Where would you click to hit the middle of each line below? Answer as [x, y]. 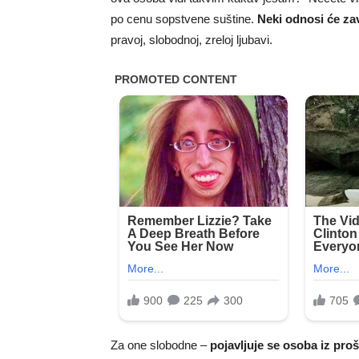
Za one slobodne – [160, 345]
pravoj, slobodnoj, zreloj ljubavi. [192, 39]
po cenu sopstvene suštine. [184, 18]
